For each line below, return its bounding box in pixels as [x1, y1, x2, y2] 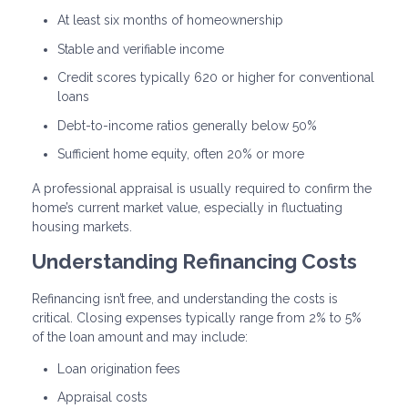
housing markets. [32, 219, 132, 234]
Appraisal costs [57, 390, 148, 405]
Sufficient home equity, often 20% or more [57, 147, 304, 162]
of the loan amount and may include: [32, 329, 248, 344]
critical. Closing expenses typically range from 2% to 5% [32, 310, 362, 325]
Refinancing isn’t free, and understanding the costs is [32, 291, 338, 306]
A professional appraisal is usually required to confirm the [32, 180, 372, 196]
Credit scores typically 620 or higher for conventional [57, 70, 374, 86]
